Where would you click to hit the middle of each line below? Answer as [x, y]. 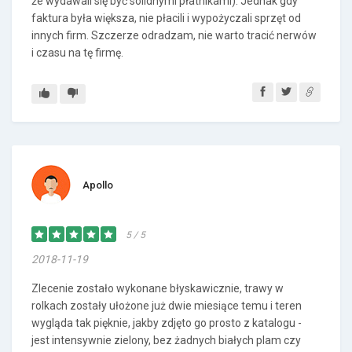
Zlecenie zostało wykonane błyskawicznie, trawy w [158, 288]
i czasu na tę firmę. [77, 53]
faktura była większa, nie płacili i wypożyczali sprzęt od [166, 18]
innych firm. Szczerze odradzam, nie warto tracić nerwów [174, 35]
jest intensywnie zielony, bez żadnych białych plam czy [166, 340]
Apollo [98, 185]
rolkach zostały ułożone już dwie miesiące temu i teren [167, 306]
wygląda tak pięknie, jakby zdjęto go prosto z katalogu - [167, 323]
